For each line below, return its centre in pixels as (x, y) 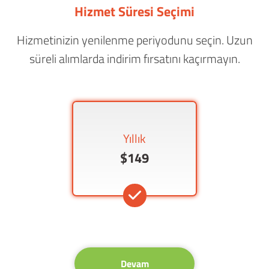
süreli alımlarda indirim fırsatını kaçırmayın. (134, 59)
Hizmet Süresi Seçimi (134, 12)
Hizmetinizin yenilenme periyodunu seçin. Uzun (134, 40)
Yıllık (134, 139)
